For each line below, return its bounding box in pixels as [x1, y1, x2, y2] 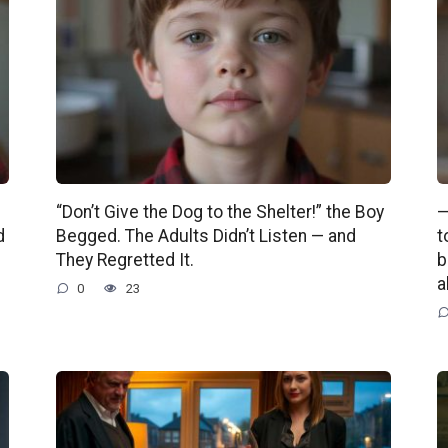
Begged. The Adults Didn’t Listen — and [55, 226, 356, 247]
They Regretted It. [55, 250, 194, 271]
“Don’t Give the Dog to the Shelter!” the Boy [55, 202, 384, 223]
